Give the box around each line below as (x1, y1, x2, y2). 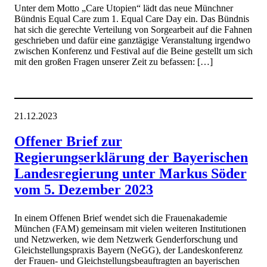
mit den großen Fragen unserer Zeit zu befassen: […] (14, 57, 213, 67)
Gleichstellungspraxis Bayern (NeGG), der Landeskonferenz (14, 244, 243, 255)
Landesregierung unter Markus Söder (14, 165, 247, 181)
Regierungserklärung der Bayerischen (14, 149, 248, 165)
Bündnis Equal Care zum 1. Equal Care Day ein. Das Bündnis (14, 14, 249, 24)
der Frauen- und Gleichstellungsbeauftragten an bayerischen (14, 255, 240, 266)
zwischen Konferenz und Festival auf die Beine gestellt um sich (14, 46, 253, 57)
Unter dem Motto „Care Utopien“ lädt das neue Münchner (14, 3, 233, 14)
